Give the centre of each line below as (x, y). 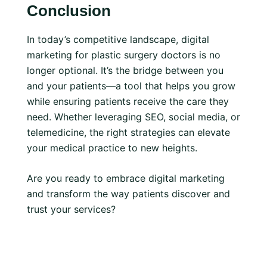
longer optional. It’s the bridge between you (125, 70)
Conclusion (69, 11)
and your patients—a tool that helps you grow (131, 86)
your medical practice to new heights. (112, 148)
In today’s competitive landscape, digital (118, 39)
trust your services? (71, 209)
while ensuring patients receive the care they (128, 101)
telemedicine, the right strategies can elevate (128, 132)
